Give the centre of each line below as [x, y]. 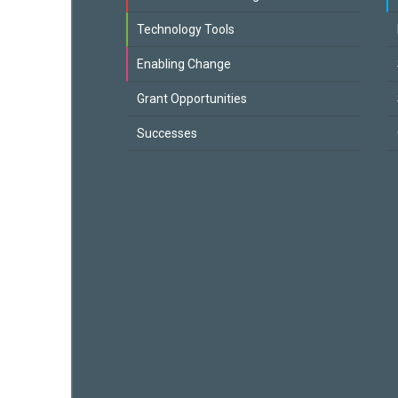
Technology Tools [186, 29]
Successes [167, 133]
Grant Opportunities [192, 99]
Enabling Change [184, 64]
